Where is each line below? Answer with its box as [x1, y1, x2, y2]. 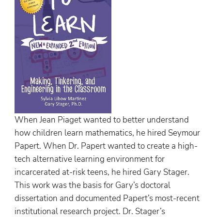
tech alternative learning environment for [15, 153, 165, 165]
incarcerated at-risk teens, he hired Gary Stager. [15, 166, 189, 178]
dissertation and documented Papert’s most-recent [15, 192, 200, 204]
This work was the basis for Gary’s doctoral [15, 179, 170, 191]
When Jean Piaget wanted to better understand [15, 114, 189, 125]
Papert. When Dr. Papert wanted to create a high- [15, 140, 198, 152]
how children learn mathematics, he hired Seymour [15, 127, 200, 139]
